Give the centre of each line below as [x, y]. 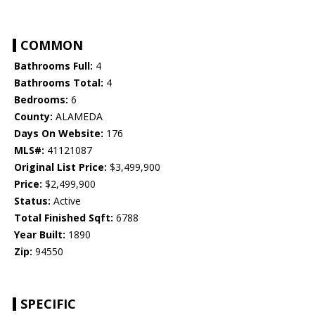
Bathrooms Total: [59, 83]
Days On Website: [59, 134]
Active [66, 201]
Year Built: [40, 235]
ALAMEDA [78, 117]
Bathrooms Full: [53, 66]
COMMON [52, 45]
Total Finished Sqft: [64, 218]
